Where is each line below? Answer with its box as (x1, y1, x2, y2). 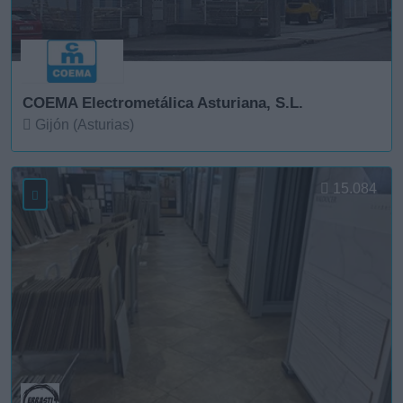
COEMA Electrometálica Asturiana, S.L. (22, 94, 303, 112)
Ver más (22, 153, 78, 169)
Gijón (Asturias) (31, 116, 134, 132)
